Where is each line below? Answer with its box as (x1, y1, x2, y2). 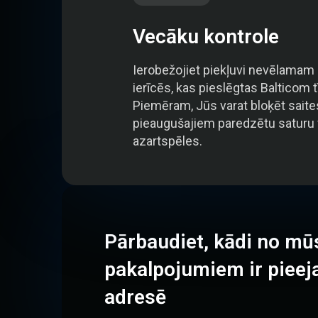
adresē (104, 285, 166, 309)
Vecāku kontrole (133, 25, 279, 48)
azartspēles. (133, 133, 202, 148)
